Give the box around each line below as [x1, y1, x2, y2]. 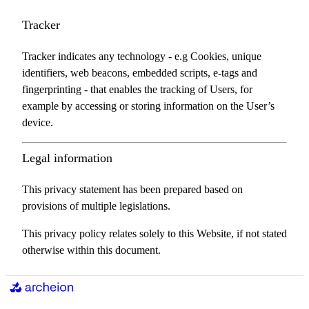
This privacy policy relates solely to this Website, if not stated [22, 228, 287, 239]
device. [22, 117, 53, 128]
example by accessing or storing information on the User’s [22, 100, 275, 112]
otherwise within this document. [22, 244, 161, 256]
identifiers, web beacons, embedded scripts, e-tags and [22, 67, 257, 79]
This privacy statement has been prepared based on [22, 183, 243, 195]
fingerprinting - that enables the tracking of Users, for [22, 83, 252, 95]
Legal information [22, 151, 112, 165]
